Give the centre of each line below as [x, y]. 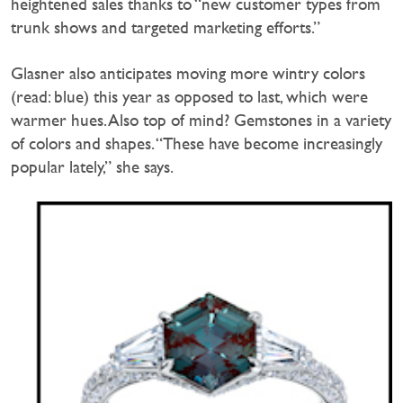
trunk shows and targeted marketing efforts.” [166, 27]
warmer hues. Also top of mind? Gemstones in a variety [201, 120]
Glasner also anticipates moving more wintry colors [188, 73]
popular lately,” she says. [92, 166]
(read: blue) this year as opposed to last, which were [189, 96]
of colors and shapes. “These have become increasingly [197, 143]
